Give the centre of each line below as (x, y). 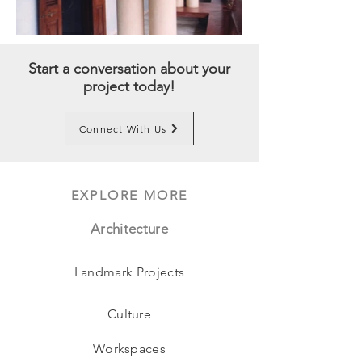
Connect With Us (123, 128)
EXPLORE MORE (129, 195)
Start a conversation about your (129, 69)
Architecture (129, 229)
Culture (129, 314)
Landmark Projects (129, 271)
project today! (129, 86)
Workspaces (129, 348)
